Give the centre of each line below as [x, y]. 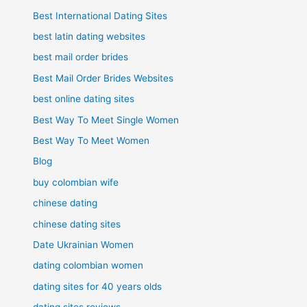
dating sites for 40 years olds [98, 286]
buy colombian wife [76, 182]
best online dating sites [84, 99]
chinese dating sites [77, 224]
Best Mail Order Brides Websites [103, 78]
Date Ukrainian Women [84, 245]
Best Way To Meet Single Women [106, 120]
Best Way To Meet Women [91, 140]
